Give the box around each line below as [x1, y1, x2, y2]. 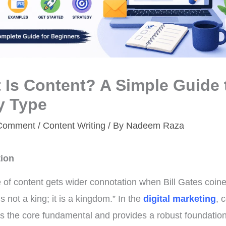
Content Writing [43, 121, 105, 131]
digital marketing [143, 194, 216, 204]
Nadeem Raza [126, 121, 184, 131]
